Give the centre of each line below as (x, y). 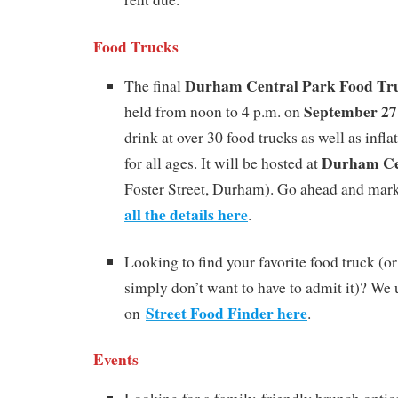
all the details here (186, 214)
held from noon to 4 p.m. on (214, 111)
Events (116, 359)
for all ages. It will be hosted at (223, 163)
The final (155, 85)
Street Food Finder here (227, 312)
